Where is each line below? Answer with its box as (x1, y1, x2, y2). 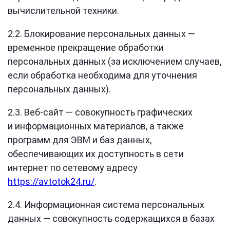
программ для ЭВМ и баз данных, (8, 135, 151, 145)
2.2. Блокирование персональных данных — (8, 28, 195, 39)
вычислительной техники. (8, 5, 119, 16)
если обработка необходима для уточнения (8, 70, 197, 81)
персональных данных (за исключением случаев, (8, 56, 221, 67)
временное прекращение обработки (8, 42, 164, 53)
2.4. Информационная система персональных (8, 199, 204, 210)
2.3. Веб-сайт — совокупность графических (8, 107, 193, 118)
